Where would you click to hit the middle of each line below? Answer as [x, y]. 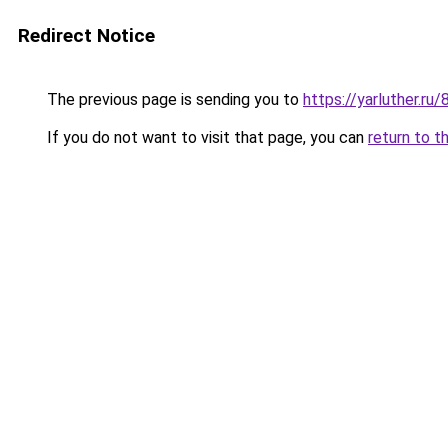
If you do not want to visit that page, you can [205, 137]
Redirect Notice [86, 35]
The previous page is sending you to [173, 99]
